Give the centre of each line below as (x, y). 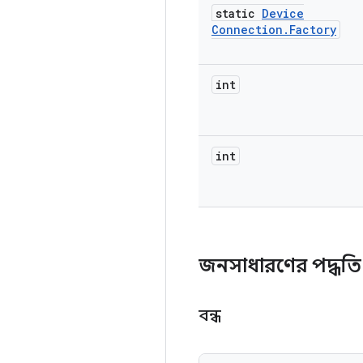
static (239, 13)
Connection (247, 30)
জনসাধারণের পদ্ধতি (280, 266)
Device (283, 13)
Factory (313, 30)
